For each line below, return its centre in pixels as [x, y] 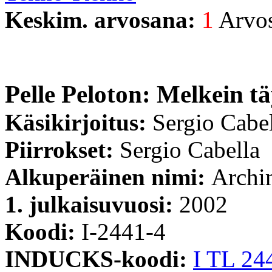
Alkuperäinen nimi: [108, 177]
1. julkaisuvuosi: [92, 204]
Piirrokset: [62, 149]
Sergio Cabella [190, 149]
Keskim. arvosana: [103, 19]
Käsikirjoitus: [79, 122]
